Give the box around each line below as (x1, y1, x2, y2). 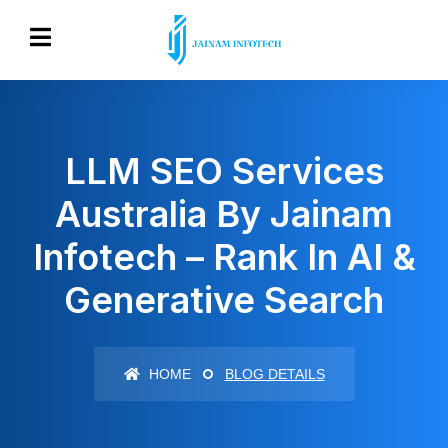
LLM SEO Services (64, 149, 384, 193)
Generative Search (64, 278, 384, 322)
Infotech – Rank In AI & (32, 235, 416, 279)
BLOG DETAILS (224, 366, 325, 382)
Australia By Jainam (55, 192, 393, 236)
